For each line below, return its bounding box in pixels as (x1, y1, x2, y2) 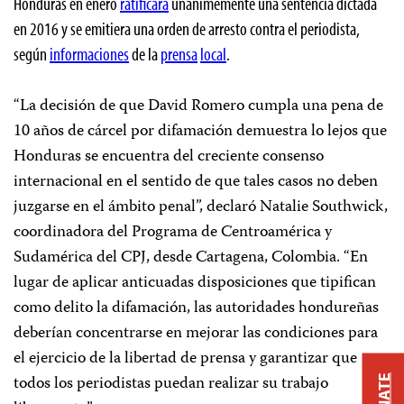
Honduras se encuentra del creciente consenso (14, 142, 324, 170)
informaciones (50, 41, 129, 65)
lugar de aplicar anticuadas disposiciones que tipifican (14, 269, 376, 297)
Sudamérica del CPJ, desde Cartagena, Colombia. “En (14, 243, 368, 271)
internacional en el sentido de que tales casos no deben (14, 168, 378, 196)
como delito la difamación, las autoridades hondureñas (14, 294, 379, 322)
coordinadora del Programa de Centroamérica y (14, 218, 332, 246)
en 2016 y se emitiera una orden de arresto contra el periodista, (14, 16, 360, 40)
